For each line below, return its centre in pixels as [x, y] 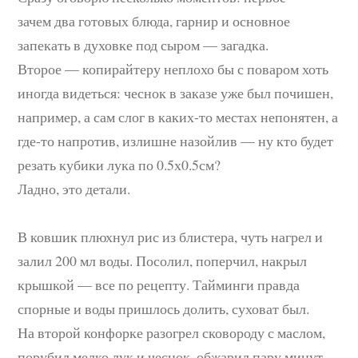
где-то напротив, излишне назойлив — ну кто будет [176, 140]
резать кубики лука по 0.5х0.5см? [119, 164]
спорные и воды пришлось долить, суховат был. [164, 308]
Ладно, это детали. [74, 188]
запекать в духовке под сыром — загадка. [146, 44]
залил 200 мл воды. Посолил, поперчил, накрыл [163, 260]
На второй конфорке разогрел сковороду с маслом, [172, 332]
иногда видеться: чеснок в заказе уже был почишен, [176, 92]
